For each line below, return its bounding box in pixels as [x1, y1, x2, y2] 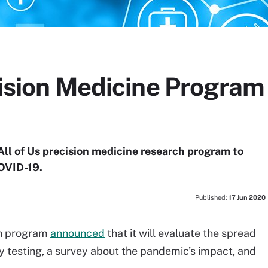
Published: [195, 194, 229, 201]
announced [50, 227, 105, 239]
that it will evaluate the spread [105, 227, 256, 239]
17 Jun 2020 [229, 194, 266, 201]
